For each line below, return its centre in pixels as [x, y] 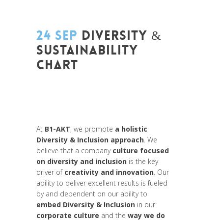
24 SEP [57, 35]
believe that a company [74, 150]
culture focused [141, 150]
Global [133, 91]
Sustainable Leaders [69, 104]
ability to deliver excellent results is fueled [102, 183]
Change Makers [124, 79]
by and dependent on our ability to [92, 193]
